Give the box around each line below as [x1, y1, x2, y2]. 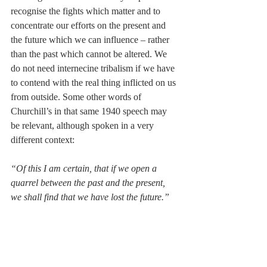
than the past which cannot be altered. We [11, 49, 169, 60]
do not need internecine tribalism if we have [11, 63, 177, 74]
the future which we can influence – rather [11, 35, 172, 45]
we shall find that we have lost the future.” [11, 192, 169, 203]
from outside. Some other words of [11, 92, 144, 103]
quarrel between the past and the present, [11, 178, 167, 188]
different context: [11, 135, 77, 145]
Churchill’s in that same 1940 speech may [11, 106, 169, 117]
